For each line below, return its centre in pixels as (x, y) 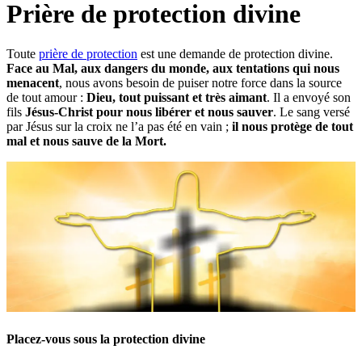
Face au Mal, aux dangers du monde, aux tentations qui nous (173, 68)
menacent (33, 82)
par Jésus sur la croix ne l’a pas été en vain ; (119, 126)
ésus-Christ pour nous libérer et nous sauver (152, 112)
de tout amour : (46, 97)
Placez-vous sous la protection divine (106, 339)
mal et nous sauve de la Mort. (90, 141)
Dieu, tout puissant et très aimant (177, 97)
